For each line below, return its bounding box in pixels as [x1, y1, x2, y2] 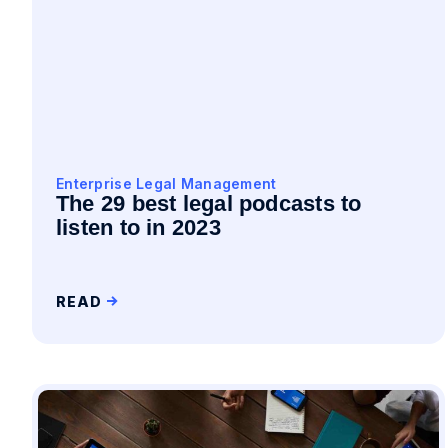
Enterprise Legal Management [56, 175, 277, 192]
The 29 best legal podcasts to [56, 191, 362, 216]
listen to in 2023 [56, 215, 221, 240]
